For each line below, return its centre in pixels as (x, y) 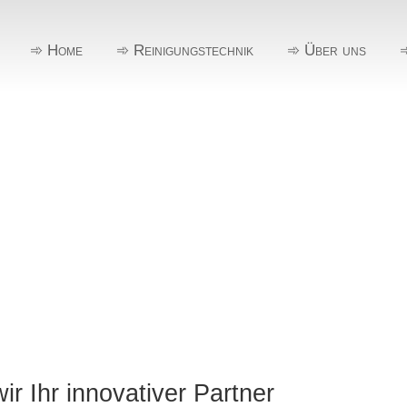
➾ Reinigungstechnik (184, 50)
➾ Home (56, 50)
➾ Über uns (326, 50)
